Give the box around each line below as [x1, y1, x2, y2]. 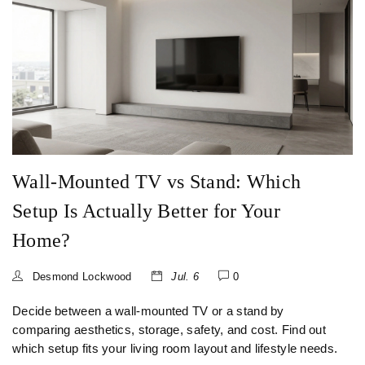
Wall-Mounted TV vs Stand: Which [12, 171, 301, 193]
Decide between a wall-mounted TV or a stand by [12, 305, 284, 319]
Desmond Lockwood [29, 270, 132, 284]
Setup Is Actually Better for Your [12, 200, 280, 222]
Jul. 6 [168, 270, 200, 284]
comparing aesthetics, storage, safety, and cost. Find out [12, 323, 327, 337]
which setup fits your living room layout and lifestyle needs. [12, 342, 338, 356]
